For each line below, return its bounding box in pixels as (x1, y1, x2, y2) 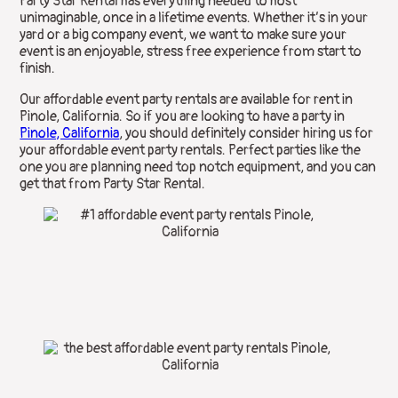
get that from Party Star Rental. (20, 175, 206, 194)
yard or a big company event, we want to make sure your (20, 26, 347, 44)
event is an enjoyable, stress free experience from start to (20, 43, 362, 61)
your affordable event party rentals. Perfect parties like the (20, 141, 362, 160)
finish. (20, 60, 56, 78)
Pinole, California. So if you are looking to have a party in (20, 107, 346, 126)
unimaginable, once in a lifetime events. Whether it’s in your (20, 9, 369, 28)
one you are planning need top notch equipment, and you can (20, 158, 377, 177)
